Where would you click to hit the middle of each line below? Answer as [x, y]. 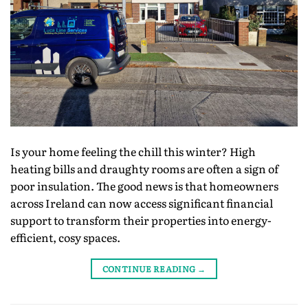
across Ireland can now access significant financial [142, 203]
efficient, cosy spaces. [65, 238]
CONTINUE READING [150, 269]
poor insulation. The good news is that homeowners [144, 186]
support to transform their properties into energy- [141, 220]
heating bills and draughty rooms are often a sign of [144, 169]
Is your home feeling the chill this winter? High [133, 152]
